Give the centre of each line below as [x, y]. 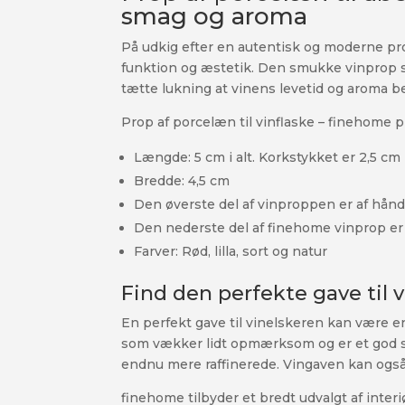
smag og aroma [215, 17]
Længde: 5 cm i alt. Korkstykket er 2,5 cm [268, 158]
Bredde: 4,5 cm [182, 181]
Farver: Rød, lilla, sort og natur [231, 252]
